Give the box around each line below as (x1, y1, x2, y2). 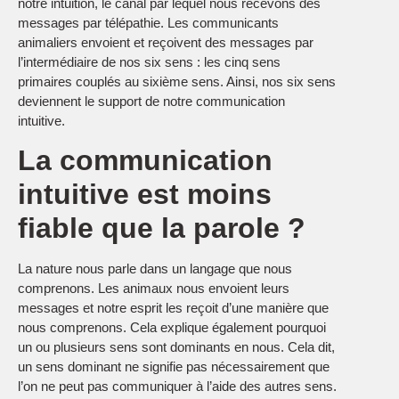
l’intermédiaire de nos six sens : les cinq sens (18, 54, 281, 70)
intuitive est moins (18, 178, 272, 211)
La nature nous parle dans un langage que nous (18, 261, 292, 277)
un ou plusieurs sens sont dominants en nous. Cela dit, (18, 339, 335, 355)
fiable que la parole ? (18, 212, 313, 245)
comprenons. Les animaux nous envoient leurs (18, 281, 289, 297)
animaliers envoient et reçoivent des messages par (18, 35, 313, 51)
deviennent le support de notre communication (18, 94, 285, 110)
